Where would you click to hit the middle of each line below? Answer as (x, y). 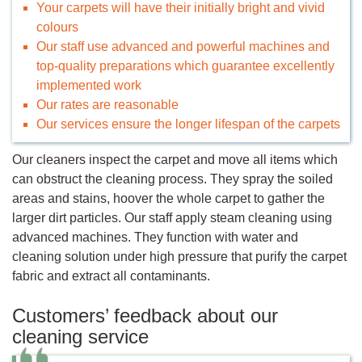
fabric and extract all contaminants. (111, 276)
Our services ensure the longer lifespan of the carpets (188, 124)
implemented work (89, 85)
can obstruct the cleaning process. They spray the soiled (173, 179)
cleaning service (80, 336)
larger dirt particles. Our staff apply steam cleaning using (172, 217)
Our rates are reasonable (107, 104)
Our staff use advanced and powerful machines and (183, 46)
